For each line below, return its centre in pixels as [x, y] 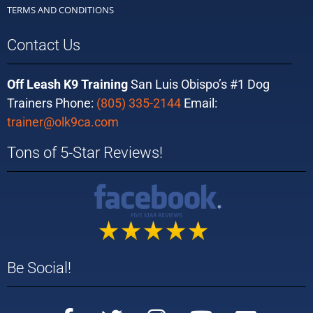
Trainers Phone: [52, 103]
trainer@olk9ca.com [63, 122]
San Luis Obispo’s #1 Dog [199, 85]
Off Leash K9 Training [67, 85]
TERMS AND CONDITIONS [60, 10]
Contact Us [44, 45]
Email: [199, 103]
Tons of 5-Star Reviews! [85, 153]
